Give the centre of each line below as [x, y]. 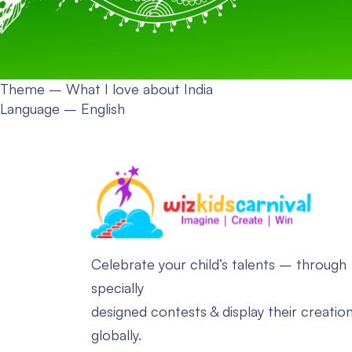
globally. [116, 334]
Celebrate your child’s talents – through [218, 264]
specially [117, 287]
